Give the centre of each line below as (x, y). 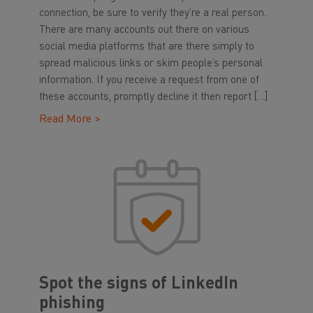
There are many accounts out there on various (144, 30)
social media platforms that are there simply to (147, 47)
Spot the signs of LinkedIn (139, 284)
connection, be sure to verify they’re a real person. (153, 14)
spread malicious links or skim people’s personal (151, 64)
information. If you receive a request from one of (149, 81)
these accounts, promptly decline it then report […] (153, 97)
